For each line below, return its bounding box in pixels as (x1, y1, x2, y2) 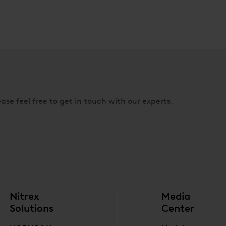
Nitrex (9, 190, 39, 202)
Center (161, 202, 195, 214)
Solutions (9, 202, 53, 214)
